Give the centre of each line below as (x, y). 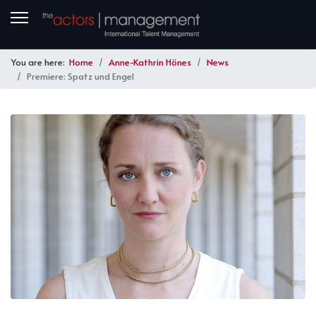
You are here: (40, 62)
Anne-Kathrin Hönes (150, 62)
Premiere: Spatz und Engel (80, 76)
